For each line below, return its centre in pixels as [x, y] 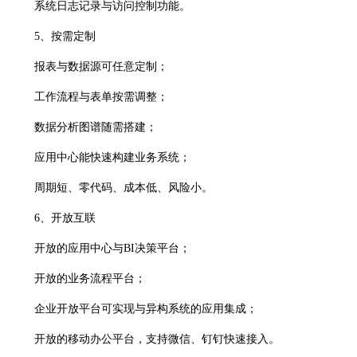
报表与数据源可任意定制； [101, 67]
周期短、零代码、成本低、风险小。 [124, 188]
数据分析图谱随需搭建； [96, 127]
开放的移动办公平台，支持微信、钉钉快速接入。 [157, 339]
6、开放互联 [65, 218]
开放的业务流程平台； [90, 279]
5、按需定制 [65, 36]
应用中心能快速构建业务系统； [112, 157]
